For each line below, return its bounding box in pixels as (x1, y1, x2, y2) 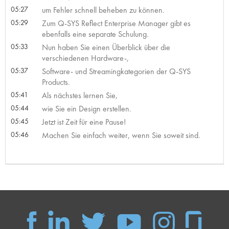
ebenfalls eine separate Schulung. (41, 28, 149, 39)
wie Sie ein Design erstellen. (41, 103, 131, 114)
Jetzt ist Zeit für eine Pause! (41, 116, 126, 127)
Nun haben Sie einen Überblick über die (41, 41, 170, 53)
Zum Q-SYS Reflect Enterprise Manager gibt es (41, 17, 191, 29)
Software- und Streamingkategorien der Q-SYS (41, 65, 191, 77)
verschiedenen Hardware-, (41, 52, 129, 63)
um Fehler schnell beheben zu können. (41, 4, 165, 15)
